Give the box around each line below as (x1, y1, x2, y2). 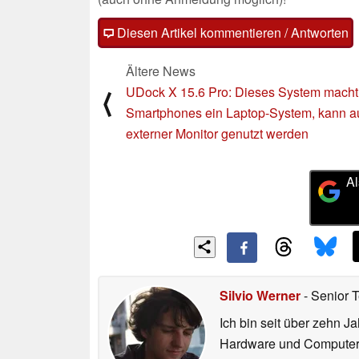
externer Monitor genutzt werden (126, 123, 309, 143)
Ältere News (126, 61, 196, 80)
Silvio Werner (220, 286, 301, 305)
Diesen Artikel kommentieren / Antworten (114, 22, 349, 42)
